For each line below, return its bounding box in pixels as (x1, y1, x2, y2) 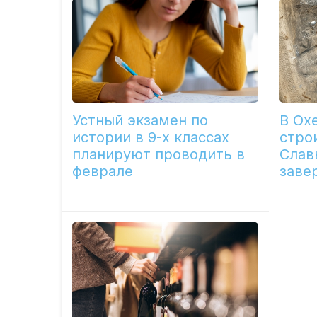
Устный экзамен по (72, 112, 209, 129)
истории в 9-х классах (72, 129, 230, 146)
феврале (72, 163, 134, 180)
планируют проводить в (72, 146, 246, 163)
